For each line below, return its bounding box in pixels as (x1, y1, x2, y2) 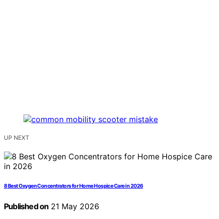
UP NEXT (4, 134, 29, 142)
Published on (4, 201, 49, 212)
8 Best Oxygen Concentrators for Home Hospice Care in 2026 (4, 183, 143, 190)
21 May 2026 (48, 201, 100, 212)
